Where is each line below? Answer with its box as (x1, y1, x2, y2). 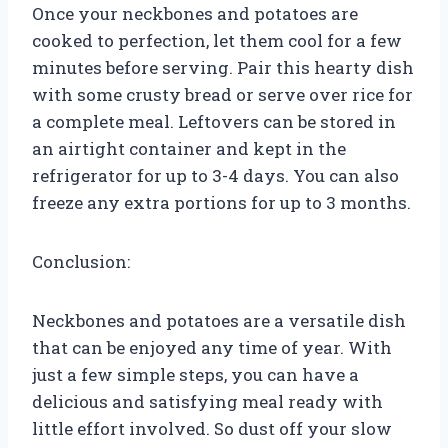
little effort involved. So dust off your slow (32, 416, 392, 440)
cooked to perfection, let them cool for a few (32, 28, 402, 52)
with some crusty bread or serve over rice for (32, 82, 413, 106)
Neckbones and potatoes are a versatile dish (32, 308, 406, 332)
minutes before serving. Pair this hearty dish (32, 55, 414, 79)
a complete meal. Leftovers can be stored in (32, 109, 396, 133)
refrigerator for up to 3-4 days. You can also (32, 163, 399, 187)
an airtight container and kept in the (32, 136, 346, 160)
